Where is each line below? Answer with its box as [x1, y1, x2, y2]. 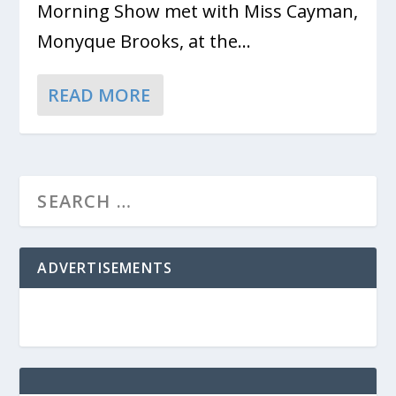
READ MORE [48, 82, 151, 107]
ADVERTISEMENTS [37, 257, 173, 278]
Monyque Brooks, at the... [37, 28, 252, 53]
